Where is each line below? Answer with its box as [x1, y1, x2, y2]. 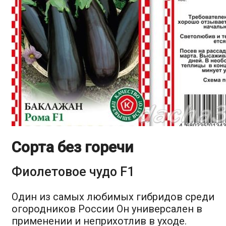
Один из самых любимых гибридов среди [12, 190, 214, 203]
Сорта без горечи [12, 138, 133, 156]
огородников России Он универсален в [12, 202, 202, 215]
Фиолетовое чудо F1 [12, 164, 134, 179]
